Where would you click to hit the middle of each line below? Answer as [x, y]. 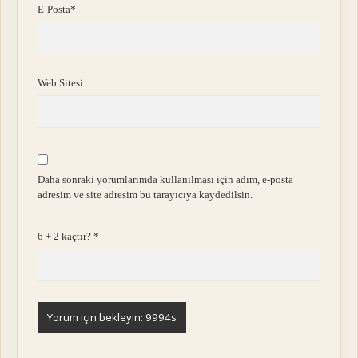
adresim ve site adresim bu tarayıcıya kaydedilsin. [145, 195]
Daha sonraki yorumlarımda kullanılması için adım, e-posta [166, 180]
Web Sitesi [61, 83]
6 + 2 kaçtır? [66, 236]
